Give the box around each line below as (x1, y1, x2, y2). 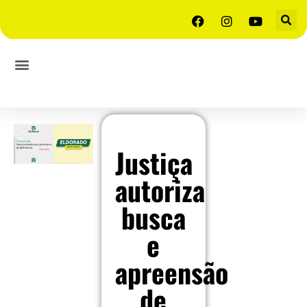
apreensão (114, 251, 228, 293)
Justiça (114, 142, 193, 183)
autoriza (114, 169, 205, 210)
